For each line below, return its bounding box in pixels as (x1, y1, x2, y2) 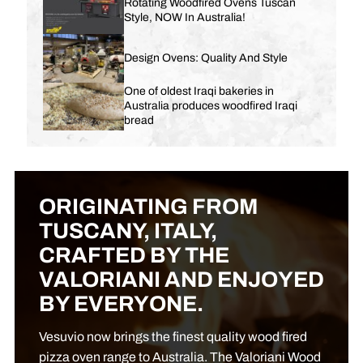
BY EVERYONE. (38, 293, 203, 317)
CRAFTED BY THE (38, 244, 229, 268)
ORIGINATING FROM (38, 195, 258, 220)
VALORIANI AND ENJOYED (38, 268, 324, 293)
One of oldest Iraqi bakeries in (123, 85, 274, 98)
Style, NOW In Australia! (123, 11, 246, 23)
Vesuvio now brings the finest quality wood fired (38, 330, 307, 344)
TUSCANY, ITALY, (38, 220, 217, 244)
